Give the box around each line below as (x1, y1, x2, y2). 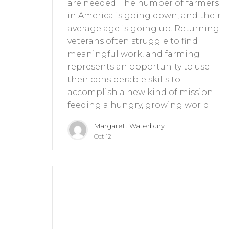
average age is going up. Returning (67, 24, 219, 34)
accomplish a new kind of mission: (67, 87, 215, 98)
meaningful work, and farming (67, 49, 200, 59)
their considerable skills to (67, 75, 180, 85)
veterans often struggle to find (67, 36, 198, 47)
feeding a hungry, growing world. (67, 100, 211, 110)
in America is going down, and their (67, 11, 221, 21)
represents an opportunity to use (67, 62, 210, 72)
